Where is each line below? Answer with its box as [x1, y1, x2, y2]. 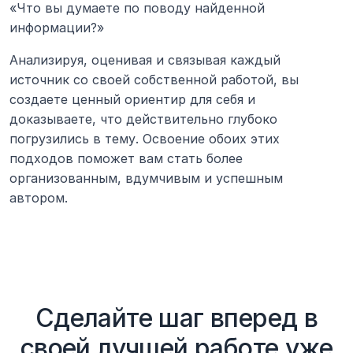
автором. [9, 190, 68, 206]
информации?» [9, 20, 104, 36]
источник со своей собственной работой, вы [9, 72, 299, 88]
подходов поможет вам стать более [9, 150, 243, 167]
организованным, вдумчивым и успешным [9, 170, 283, 187]
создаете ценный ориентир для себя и [9, 91, 255, 108]
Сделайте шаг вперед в [35, 303, 318, 334]
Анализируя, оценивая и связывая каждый [9, 52, 281, 69]
